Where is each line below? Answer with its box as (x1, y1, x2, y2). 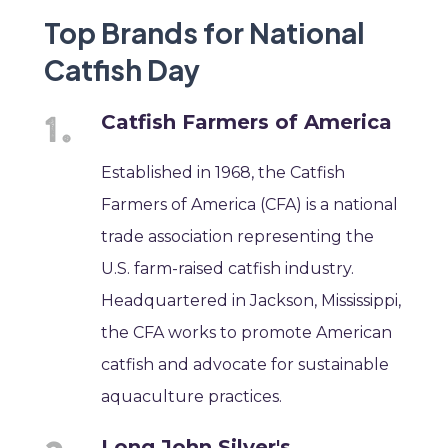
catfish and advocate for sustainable (101, 354, 390, 374)
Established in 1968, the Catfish (101, 162, 346, 182)
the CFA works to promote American (101, 322, 393, 342)
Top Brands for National (44, 14, 365, 50)
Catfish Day (44, 51, 200, 87)
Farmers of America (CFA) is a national (101, 194, 399, 214)
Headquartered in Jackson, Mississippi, (101, 290, 402, 310)
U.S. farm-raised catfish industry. (101, 258, 355, 278)
